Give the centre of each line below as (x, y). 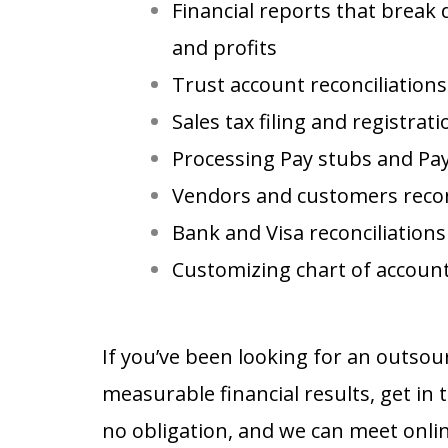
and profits (224, 47)
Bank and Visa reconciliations (309, 232)
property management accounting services (177, 303)
